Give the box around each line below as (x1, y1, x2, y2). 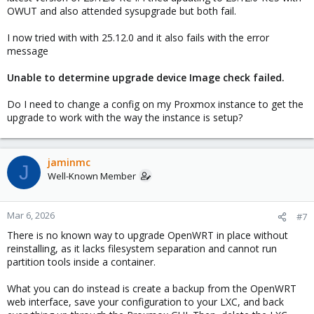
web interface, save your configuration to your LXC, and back (7, 295, 284, 308)
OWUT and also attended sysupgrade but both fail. (7, 4, 236, 18)
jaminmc (48, 156, 90, 169)
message (7, 44, 48, 57)
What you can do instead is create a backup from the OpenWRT (7, 282, 296, 295)
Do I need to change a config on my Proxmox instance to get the (7, 97, 303, 111)
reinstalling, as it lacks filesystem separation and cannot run (7, 242, 277, 255)
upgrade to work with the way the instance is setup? (7, 111, 243, 124)
